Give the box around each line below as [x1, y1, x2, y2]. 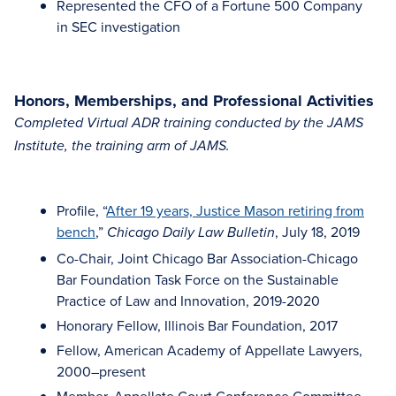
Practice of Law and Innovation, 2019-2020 [57, 291, 320, 310]
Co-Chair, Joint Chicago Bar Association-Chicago [57, 248, 358, 268]
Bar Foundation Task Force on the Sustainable [57, 270, 339, 289]
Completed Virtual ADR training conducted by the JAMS [14, 115, 363, 132]
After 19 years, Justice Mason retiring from [106, 201, 364, 220]
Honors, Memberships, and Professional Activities [14, 89, 374, 112]
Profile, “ [57, 201, 106, 220]
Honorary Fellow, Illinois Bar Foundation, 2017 [57, 316, 338, 335]
